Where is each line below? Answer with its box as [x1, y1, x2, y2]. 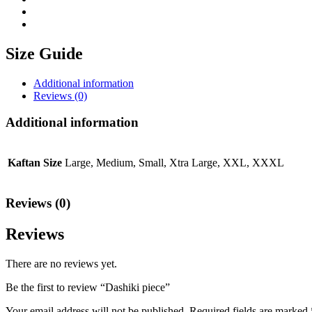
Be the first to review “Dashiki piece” [6, 281, 170, 293]
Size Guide [6, 44, 83, 63]
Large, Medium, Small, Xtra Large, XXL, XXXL [65, 157, 284, 169]
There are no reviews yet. [6, 257, 117, 270]
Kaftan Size [8, 157, 62, 169]
